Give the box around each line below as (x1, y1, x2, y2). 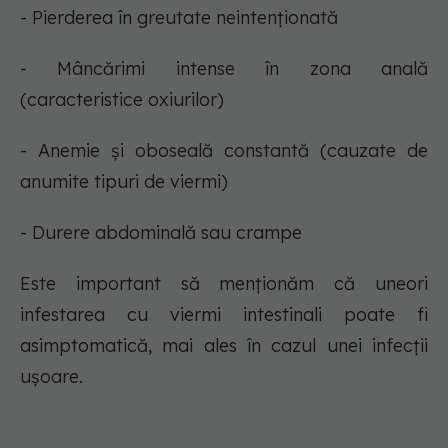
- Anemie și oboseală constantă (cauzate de (20, 139, 428, 163)
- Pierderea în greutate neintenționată (20, 6, 338, 30)
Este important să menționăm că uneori (20, 272, 428, 296)
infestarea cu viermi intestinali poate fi (20, 303, 428, 327)
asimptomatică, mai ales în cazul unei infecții (20, 334, 428, 358)
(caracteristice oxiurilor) (20, 88, 224, 112)
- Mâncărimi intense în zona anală (20, 57, 428, 81)
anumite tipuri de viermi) (20, 170, 228, 194)
